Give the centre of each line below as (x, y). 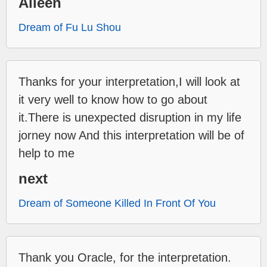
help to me (46, 153)
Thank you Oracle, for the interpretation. (125, 258)
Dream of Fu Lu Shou (70, 28)
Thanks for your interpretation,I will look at (129, 82)
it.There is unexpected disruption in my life (130, 118)
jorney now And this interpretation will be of (131, 136)
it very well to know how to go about (113, 100)
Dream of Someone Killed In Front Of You (117, 204)
